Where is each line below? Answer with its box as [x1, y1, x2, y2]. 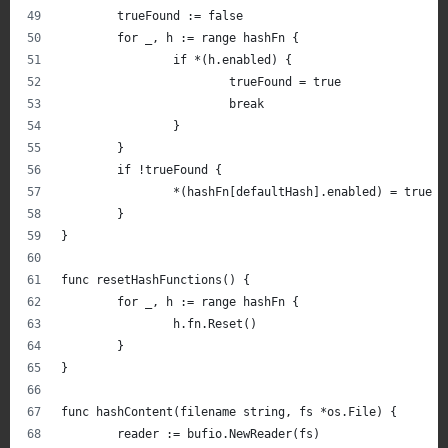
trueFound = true [229, 74, 341, 89]
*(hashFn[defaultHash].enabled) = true [173, 184, 432, 199]
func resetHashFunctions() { [61, 272, 250, 287]
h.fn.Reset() [173, 316, 257, 331]
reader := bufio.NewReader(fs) [117, 426, 320, 441]
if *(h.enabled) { [173, 52, 292, 67]
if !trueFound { [117, 162, 222, 177]
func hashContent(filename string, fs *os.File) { [61, 404, 397, 419]
